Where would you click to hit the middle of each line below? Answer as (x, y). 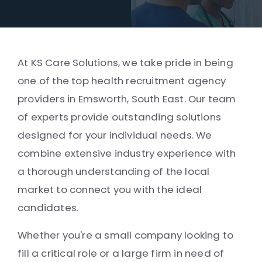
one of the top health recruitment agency (122, 81)
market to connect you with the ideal (110, 189)
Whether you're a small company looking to (126, 235)
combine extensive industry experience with (127, 153)
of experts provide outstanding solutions (120, 117)
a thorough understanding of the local (114, 171)
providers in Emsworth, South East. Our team (127, 99)
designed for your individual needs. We (115, 135)
